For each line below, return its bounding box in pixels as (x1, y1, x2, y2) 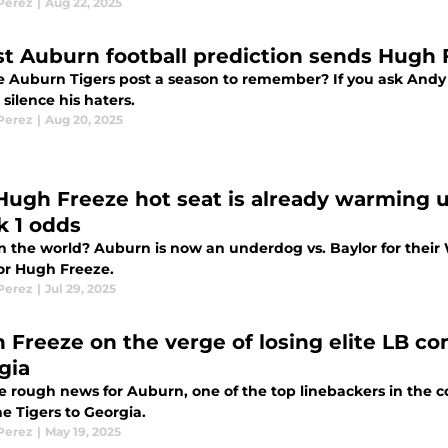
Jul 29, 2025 (45, 281, 116, 296)
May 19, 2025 (45, 424, 121, 439)
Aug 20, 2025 (45, 112, 123, 127)
